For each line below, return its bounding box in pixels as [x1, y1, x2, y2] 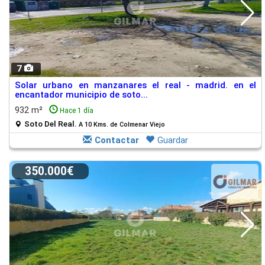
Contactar [95, 135, 139, 146]
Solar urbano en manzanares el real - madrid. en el [15, 80, 256, 91]
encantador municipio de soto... [15, 89, 148, 100]
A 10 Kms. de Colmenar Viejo [79, 121, 165, 128]
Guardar [157, 135, 188, 146]
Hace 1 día [60, 106, 93, 115]
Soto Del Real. [24, 119, 79, 128]
